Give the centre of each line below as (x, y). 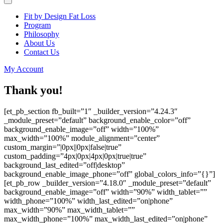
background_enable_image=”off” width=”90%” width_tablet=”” (106, 192)
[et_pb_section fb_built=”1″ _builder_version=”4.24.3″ (91, 111)
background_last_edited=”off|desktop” (64, 165)
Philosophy (42, 34)
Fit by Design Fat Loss (60, 16)
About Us (39, 43)
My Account (24, 69)
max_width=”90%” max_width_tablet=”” (69, 210)
